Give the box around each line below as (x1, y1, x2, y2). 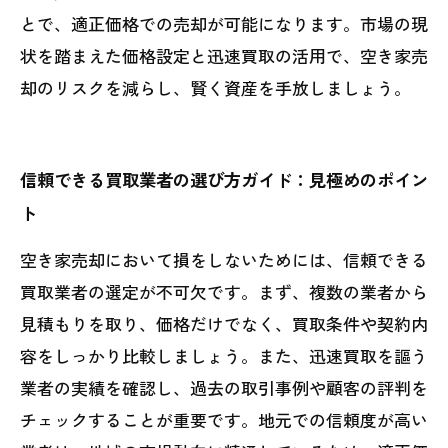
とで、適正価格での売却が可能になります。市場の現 (20, 10, 428, 36)
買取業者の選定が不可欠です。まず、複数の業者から (20, 278, 428, 304)
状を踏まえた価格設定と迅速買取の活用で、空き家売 (20, 42, 428, 68)
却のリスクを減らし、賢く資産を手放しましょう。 (20, 74, 411, 100)
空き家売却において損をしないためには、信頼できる (20, 246, 428, 272)
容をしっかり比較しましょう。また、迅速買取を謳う (20, 342, 428, 368)
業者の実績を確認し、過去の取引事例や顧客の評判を (20, 374, 428, 400)
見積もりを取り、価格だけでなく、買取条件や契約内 (20, 310, 428, 336)
